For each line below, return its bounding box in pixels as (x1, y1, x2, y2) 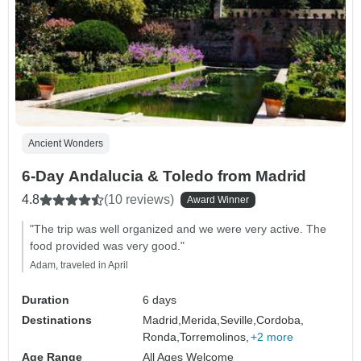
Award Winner (187, 193, 249, 205)
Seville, (220, 313, 257, 326)
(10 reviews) (104, 192, 174, 206)
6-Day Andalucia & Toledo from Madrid (22, 167, 306, 185)
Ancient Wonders (28, 137, 103, 149)
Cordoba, (256, 313, 305, 326)
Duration (22, 293, 69, 306)
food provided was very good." (30, 239, 185, 252)
